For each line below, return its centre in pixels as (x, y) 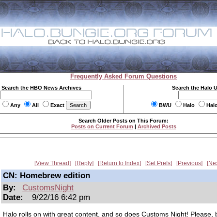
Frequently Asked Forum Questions (124, 76)
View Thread (53, 163)
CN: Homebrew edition (46, 176)
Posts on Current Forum (102, 126)
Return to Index (119, 163)
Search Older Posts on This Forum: (124, 121)
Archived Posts (157, 126)
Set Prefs (159, 163)
